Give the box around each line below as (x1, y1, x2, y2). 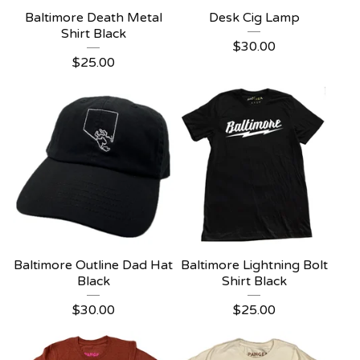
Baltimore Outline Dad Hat (14, 257, 173, 273)
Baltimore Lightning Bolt (180, 257, 328, 273)
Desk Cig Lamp (208, 10, 300, 26)
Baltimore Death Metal (24, 10, 162, 26)
